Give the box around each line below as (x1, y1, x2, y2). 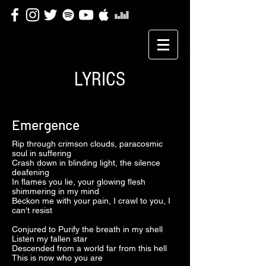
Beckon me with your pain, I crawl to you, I (12, 196, 170, 205)
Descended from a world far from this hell (12, 243, 167, 253)
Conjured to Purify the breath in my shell (12, 224, 163, 234)
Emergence (12, 116, 80, 133)
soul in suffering (12, 148, 71, 158)
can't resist (12, 205, 52, 215)
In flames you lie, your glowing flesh (12, 177, 145, 186)
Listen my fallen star (12, 234, 87, 243)
